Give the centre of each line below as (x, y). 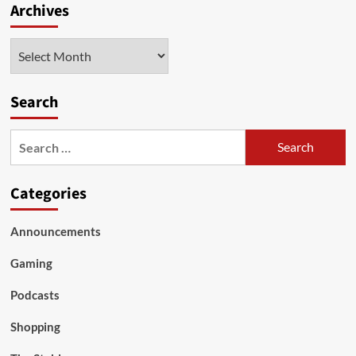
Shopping (35, 326)
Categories (48, 193)
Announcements (55, 231)
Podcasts (35, 294)
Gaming (31, 263)
